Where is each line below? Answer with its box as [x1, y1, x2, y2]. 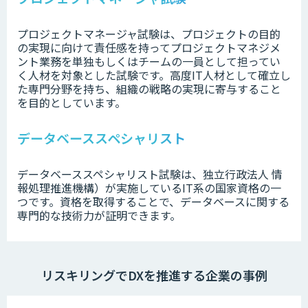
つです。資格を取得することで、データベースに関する [17, 193, 289, 210]
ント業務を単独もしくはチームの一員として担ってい [17, 53, 280, 70]
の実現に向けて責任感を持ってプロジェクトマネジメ [17, 39, 280, 56]
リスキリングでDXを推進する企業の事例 [41, 266, 267, 285]
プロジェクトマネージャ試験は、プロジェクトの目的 [17, 25, 280, 43]
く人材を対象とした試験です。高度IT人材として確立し [17, 67, 291, 84]
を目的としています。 [17, 94, 126, 111]
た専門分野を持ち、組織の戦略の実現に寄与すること [17, 80, 281, 98]
